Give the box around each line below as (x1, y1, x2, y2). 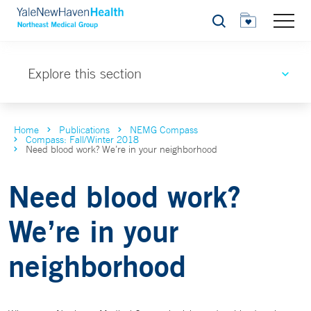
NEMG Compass (130, 124, 198, 136)
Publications (59, 124, 110, 136)
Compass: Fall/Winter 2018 (26, 133, 139, 146)
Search (211, 19, 242, 31)
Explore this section (28, 65, 142, 81)
